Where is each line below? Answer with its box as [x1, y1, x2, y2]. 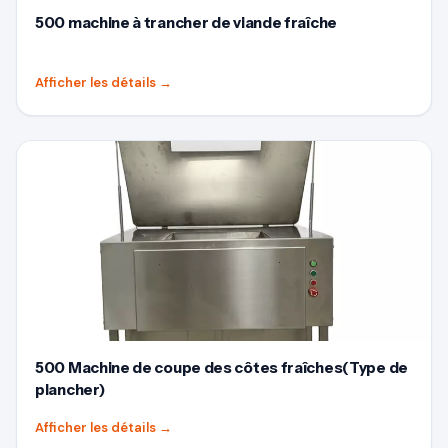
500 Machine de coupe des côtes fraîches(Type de [35, 358, 408, 377]
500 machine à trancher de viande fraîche [35, 13, 337, 32]
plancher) [35, 380, 105, 399]
